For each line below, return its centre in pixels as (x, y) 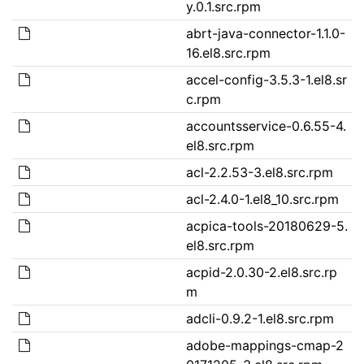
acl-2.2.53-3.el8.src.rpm (259, 172)
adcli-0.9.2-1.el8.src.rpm (260, 318)
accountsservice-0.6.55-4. (266, 126)
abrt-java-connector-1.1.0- (265, 33)
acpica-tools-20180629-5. (266, 225)
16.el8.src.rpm (228, 52)
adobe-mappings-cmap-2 (264, 345)
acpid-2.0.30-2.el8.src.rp (261, 272)
